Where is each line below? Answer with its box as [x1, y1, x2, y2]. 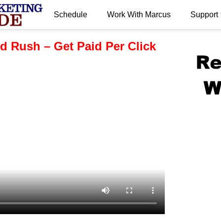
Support [190, 10, 218, 19]
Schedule [53, 10, 87, 19]
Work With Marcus [107, 10, 171, 19]
